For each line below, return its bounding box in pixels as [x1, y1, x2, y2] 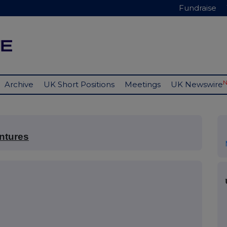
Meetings [125, 80, 161, 90]
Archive [5, 80, 33, 90]
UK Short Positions [44, 80, 115, 90]
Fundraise [179, 3, 216, 13]
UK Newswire [171, 80, 223, 90]
